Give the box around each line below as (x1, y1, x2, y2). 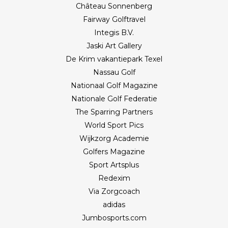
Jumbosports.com (81, 213, 147, 222)
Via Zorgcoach (88, 186, 140, 196)
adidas (103, 199, 125, 209)
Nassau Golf (93, 67, 135, 77)
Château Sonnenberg (76, 1, 152, 11)
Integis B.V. (94, 27, 134, 37)
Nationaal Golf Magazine (70, 80, 158, 90)
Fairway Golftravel (82, 14, 146, 24)
